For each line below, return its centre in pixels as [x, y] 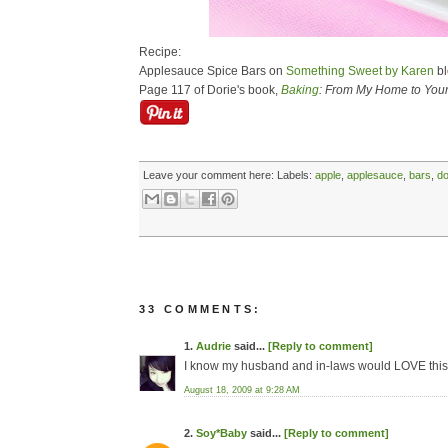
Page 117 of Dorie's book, [210, 90]
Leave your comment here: [208, 175]
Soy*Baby [221, 433]
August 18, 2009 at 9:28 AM [242, 390]
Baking [300, 90]
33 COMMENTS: [200, 309]
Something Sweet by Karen [360, 71]
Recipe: [160, 52]
